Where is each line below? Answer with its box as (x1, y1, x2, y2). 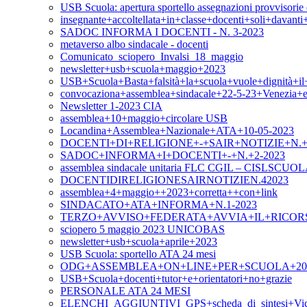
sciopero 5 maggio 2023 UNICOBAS (60, 223, 225, 236)
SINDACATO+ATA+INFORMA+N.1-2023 (60, 199, 257, 211)
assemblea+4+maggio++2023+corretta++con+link (60, 186, 278, 199)
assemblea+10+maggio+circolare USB (60, 112, 228, 125)
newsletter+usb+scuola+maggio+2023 (60, 63, 225, 75)
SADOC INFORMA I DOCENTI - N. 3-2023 (60, 26, 264, 38)
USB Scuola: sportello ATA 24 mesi (60, 248, 216, 260)
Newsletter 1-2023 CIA (60, 100, 162, 112)
